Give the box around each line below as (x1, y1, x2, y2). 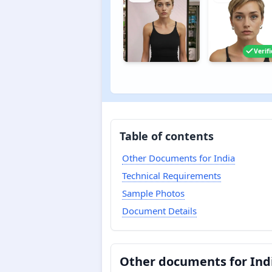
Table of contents (120, 129, 214, 143)
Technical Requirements (121, 169, 221, 182)
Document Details (121, 204, 197, 217)
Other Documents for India (121, 151, 235, 164)
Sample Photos (121, 186, 185, 199)
